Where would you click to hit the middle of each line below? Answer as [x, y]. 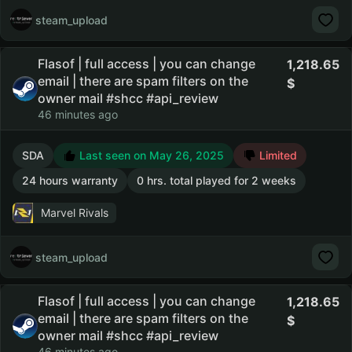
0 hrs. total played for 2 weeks [216, 180]
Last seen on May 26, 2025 [150, 155]
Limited [277, 155]
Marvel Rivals [75, 213]
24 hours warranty [70, 180]
